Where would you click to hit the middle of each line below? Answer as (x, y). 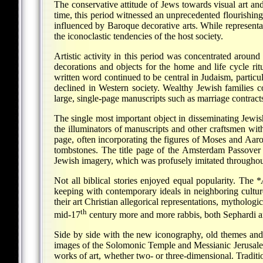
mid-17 (67, 215)
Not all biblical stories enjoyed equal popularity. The (156, 181)
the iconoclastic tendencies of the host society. (139, 36)
